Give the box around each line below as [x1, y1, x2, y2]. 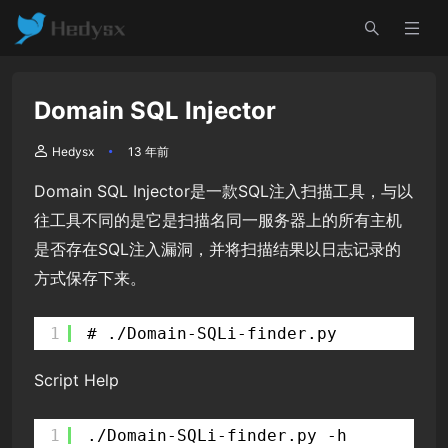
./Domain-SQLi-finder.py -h [87, 425, 347, 445]
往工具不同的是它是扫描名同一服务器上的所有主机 [34, 209, 402, 230]
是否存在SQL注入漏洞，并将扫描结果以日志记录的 [34, 238, 401, 259]
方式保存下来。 [34, 267, 146, 288]
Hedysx [52, 143, 94, 159]
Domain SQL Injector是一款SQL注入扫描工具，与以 [34, 180, 413, 201]
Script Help [34, 369, 119, 390]
